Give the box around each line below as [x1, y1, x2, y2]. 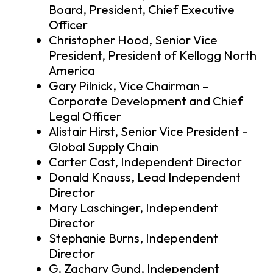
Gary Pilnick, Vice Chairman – [49, 78, 208, 94]
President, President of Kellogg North [49, 48, 257, 63]
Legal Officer [49, 108, 121, 124]
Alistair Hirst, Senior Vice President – [49, 124, 248, 140]
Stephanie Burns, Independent [49, 230, 218, 246]
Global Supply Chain [49, 139, 158, 155]
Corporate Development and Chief [49, 93, 243, 109]
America [49, 63, 95, 79]
